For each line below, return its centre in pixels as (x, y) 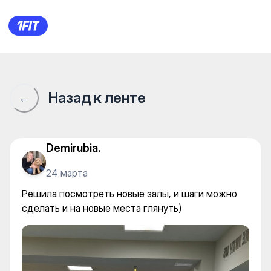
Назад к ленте (97, 98)
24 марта (67, 173)
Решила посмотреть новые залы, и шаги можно (129, 194)
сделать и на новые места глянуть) (102, 208)
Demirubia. (73, 148)
